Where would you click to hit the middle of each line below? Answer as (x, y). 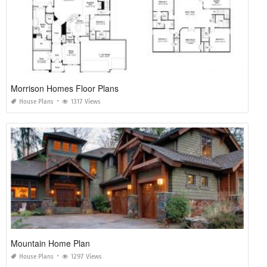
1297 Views (86, 257)
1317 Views (86, 102)
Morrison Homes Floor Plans (65, 89)
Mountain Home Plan (50, 243)
